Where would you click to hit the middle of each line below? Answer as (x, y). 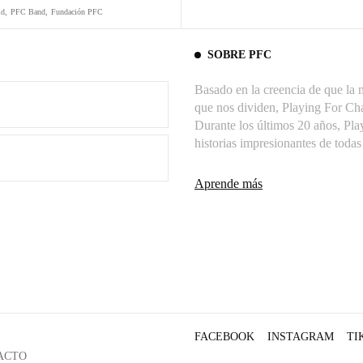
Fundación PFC (77, 12)
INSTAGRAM (301, 337)
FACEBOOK (224, 337)
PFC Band (28, 12)
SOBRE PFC (239, 54)
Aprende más (228, 183)
